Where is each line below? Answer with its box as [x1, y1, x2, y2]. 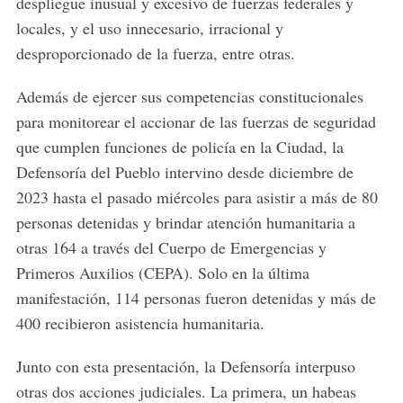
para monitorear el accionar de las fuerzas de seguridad [15, 111, 376, 133]
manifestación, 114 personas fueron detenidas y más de [15, 287, 376, 309]
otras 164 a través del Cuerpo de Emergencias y [15, 237, 327, 259]
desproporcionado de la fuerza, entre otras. [15, 42, 295, 65]
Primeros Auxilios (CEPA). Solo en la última [15, 262, 309, 284]
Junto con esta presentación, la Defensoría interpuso [15, 355, 355, 378]
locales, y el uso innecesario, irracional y [15, 17, 283, 40]
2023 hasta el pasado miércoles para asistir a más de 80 [15, 186, 378, 209]
